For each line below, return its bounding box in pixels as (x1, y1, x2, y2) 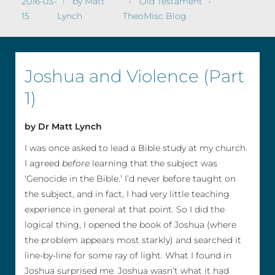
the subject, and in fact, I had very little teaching (25, 188, 230, 200)
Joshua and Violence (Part (25, 65, 244, 87)
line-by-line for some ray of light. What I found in (25, 250, 231, 261)
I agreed (25, 158, 62, 169)
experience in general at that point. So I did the (25, 204, 225, 215)
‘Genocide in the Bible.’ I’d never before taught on (25, 173, 236, 185)
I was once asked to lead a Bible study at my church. (25, 142, 247, 154)
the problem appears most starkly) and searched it (25, 234, 241, 246)
